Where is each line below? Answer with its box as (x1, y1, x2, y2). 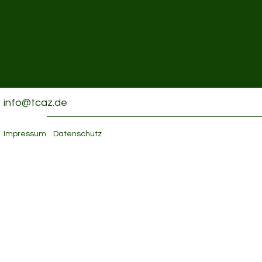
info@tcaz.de (4, 97, 67, 108)
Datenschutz (53, 130, 102, 138)
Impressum (4, 130, 46, 138)
